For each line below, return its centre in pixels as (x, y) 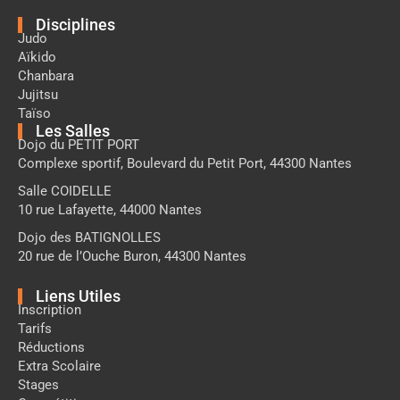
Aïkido (37, 57)
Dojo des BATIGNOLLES (89, 237)
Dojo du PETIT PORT (79, 144)
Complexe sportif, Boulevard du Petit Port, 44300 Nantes (185, 163)
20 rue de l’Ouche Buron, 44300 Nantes (132, 256)
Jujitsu (38, 94)
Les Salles (73, 130)
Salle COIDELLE (65, 191)
